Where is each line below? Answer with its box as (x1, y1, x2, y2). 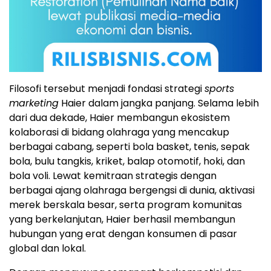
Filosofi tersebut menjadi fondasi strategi (9, 81, 204, 96)
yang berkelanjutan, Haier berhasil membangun (9, 212, 235, 226)
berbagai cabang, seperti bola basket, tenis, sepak (9, 139, 250, 154)
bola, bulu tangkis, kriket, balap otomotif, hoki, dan (9, 154, 245, 168)
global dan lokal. (9, 241, 86, 255)
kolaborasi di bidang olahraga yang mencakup (9, 125, 229, 139)
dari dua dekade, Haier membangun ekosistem (9, 110, 230, 125)
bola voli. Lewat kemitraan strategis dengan (9, 168, 217, 183)
